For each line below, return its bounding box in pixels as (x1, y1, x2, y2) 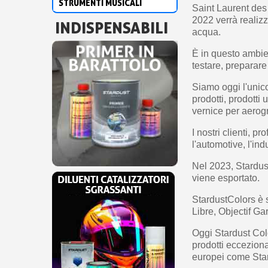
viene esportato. (192, 173, 260, 184)
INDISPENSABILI (55, 17, 168, 37)
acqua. (192, 27, 221, 38)
